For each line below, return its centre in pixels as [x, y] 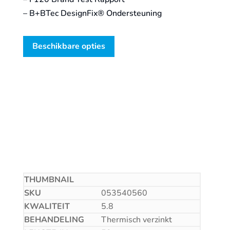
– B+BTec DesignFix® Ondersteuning [92, 13]
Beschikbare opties [69, 46]
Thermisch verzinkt [136, 219]
